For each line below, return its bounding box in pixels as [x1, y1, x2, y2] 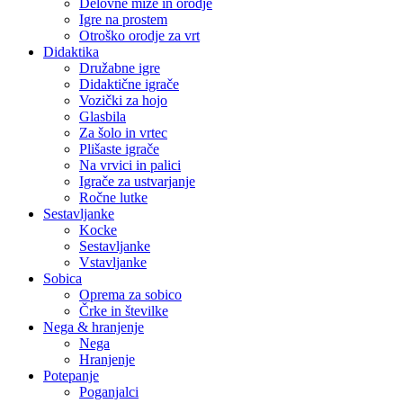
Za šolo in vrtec [79, 125, 167, 140]
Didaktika [43, 44, 99, 59]
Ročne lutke [79, 190, 148, 205]
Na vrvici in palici [79, 157, 181, 173]
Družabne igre [79, 60, 160, 76]
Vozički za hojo [79, 93, 167, 108]
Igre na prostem [79, 12, 167, 27]
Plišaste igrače [79, 141, 159, 157]
